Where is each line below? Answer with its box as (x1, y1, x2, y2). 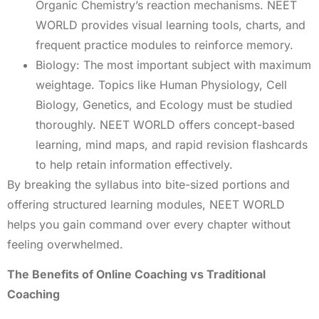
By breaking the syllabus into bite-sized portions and (7, 177, 290, 192)
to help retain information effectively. (36, 157, 233, 172)
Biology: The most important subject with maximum (36, 57, 311, 72)
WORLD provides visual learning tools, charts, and (36, 17, 305, 32)
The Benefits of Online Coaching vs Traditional (7, 266, 266, 281)
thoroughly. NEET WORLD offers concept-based (36, 117, 295, 132)
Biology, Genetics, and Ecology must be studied (36, 97, 293, 112)
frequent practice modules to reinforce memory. (36, 37, 293, 52)
